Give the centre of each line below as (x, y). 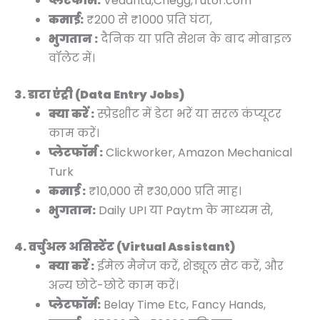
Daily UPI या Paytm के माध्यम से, (184, 210)
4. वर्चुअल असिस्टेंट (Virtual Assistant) (125, 246)
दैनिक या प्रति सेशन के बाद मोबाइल (195, 39)
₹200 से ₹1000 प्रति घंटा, (148, 19)
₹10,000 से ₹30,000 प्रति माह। (164, 191)
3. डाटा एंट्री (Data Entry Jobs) (99, 94)
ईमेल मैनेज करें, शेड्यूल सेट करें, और (189, 266)
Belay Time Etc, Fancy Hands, (183, 304)
